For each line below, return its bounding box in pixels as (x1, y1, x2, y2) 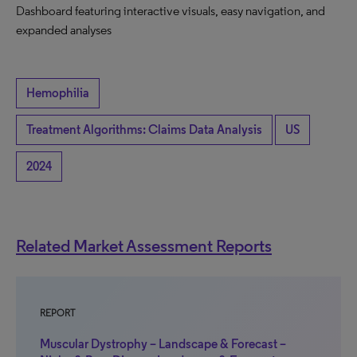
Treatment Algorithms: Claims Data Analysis (26, 122, 262, 137)
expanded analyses (16, 22, 112, 37)
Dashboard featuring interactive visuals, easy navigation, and (16, 3, 325, 18)
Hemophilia (26, 85, 89, 100)
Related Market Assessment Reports (16, 235, 272, 256)
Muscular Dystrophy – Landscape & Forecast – (40, 336, 286, 351)
